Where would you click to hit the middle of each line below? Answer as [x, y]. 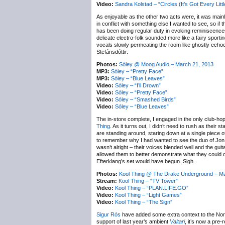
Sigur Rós [108, 214]
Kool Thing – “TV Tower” [148, 181]
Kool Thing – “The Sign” [144, 202]
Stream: [107, 181]
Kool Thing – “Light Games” [148, 195]
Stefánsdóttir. [112, 52]
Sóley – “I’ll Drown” [138, 85]
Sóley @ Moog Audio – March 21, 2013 [166, 64]
